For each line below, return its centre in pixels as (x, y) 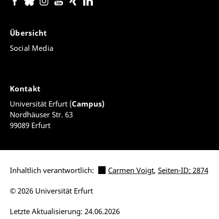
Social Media (32, 48)
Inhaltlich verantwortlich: (53, 170)
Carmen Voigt (131, 170)
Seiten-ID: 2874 (183, 170)
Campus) (88, 104)
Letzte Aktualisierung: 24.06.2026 (65, 211)
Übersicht (30, 33)
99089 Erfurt (30, 125)
